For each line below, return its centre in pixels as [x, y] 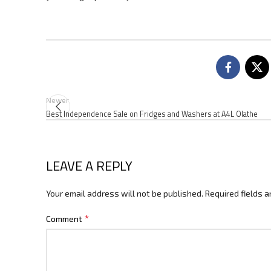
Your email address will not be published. [125, 193]
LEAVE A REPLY [89, 165]
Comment [65, 218]
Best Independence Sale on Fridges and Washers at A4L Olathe [152, 114]
